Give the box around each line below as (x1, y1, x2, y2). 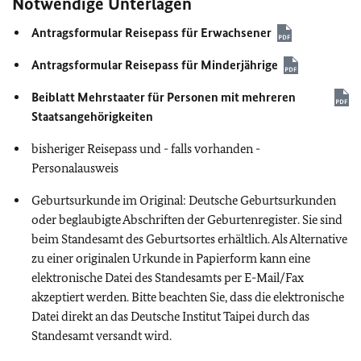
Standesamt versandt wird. (31, 327, 172, 343)
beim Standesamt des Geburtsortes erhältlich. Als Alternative (31, 230, 347, 247)
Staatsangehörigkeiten (31, 108, 153, 124)
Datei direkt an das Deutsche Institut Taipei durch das (31, 308, 309, 324)
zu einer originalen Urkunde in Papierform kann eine (31, 250, 310, 266)
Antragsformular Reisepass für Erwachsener (31, 24, 272, 40)
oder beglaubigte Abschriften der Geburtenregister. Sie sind (31, 211, 342, 227)
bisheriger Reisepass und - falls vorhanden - (31, 140, 260, 156)
